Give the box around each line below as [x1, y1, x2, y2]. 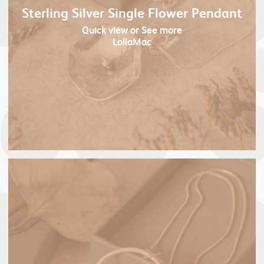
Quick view [82, 22, 128, 37]
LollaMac [113, 34, 151, 48]
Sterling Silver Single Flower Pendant [22, 3, 242, 21]
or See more [128, 22, 182, 37]
